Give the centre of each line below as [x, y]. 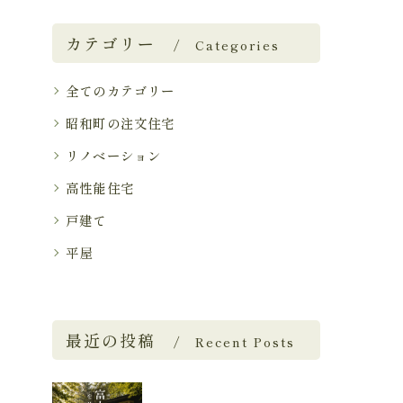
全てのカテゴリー [121, 90]
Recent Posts [246, 342]
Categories [238, 45]
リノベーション [114, 155]
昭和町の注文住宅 [121, 123]
